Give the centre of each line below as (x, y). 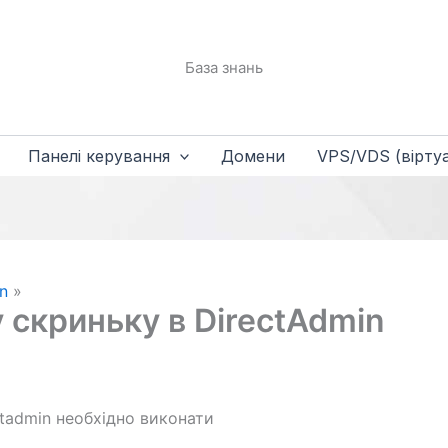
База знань (224, 67)
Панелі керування (98, 156)
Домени (253, 156)
